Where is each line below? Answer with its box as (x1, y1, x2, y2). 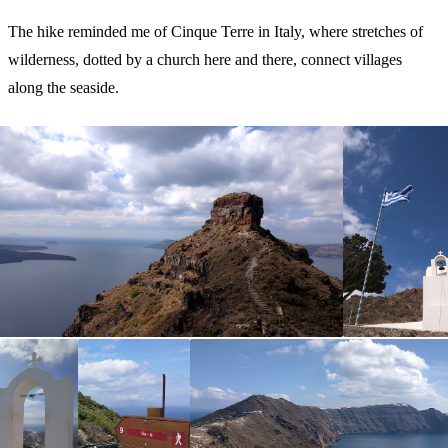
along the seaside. (8, 78, 119, 96)
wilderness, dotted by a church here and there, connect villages (8, 50, 402, 68)
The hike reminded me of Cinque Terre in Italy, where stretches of (8, 22, 423, 40)
